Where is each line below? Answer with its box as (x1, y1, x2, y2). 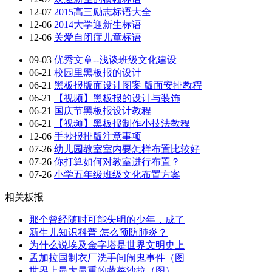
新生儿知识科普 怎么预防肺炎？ (29, 226, 168, 237)
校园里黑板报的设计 (54, 67, 141, 78)
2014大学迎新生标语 (54, 19, 141, 30)
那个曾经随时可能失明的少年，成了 (29, 214, 185, 225)
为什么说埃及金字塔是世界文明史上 (29, 239, 185, 250)
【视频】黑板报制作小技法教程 (54, 118, 190, 129)
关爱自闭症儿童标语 (54, 32, 141, 42)
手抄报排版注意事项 (54, 131, 141, 141)
